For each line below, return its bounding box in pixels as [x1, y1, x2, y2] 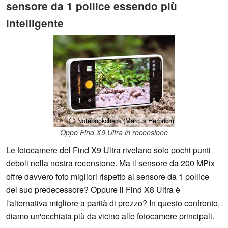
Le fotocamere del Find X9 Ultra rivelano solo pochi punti [6, 144, 211, 156]
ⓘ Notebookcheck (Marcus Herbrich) [69, 116, 174, 126]
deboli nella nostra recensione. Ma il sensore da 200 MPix [6, 157, 215, 169]
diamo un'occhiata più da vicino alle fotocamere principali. [6, 210, 214, 222]
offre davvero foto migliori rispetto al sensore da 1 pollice [6, 170, 209, 183]
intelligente [6, 15, 64, 31]
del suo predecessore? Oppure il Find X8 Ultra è [6, 184, 180, 196]
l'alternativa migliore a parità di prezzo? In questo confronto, [6, 197, 220, 209]
